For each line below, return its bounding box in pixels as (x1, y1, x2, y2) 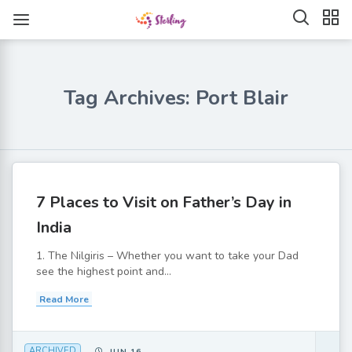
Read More (39, 293, 89, 306)
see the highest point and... (36, 264, 171, 279)
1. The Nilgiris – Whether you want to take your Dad (36, 248, 299, 263)
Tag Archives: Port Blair (64, 84, 288, 112)
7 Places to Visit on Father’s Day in (36, 192, 291, 213)
